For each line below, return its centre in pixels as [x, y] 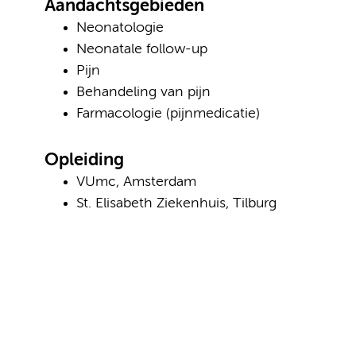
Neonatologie [120, 28]
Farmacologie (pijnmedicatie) [168, 114]
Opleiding [84, 161]
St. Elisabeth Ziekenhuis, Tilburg [176, 203]
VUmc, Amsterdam [136, 182]
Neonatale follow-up [142, 49]
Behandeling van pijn [143, 92]
